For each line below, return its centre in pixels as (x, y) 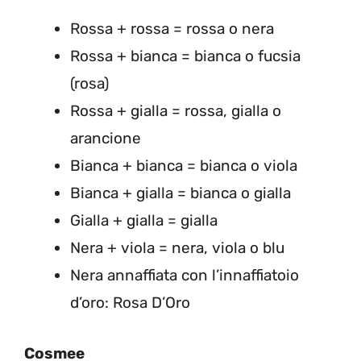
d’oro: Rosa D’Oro (130, 303)
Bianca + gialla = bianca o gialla (180, 193)
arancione (106, 138)
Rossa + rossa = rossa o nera (172, 29)
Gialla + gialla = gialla (144, 220)
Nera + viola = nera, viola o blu (177, 248)
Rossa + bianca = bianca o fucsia (185, 56)
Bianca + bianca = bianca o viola (184, 166)
